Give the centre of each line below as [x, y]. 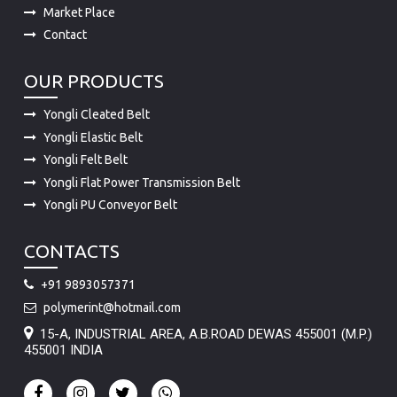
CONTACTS [71, 207]
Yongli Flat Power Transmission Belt [141, 138]
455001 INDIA [63, 306]
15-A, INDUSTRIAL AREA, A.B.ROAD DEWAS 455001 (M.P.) [206, 290]
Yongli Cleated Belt [96, 70]
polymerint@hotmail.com [112, 263]
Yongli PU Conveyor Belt [110, 161]
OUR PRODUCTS [93, 37]
